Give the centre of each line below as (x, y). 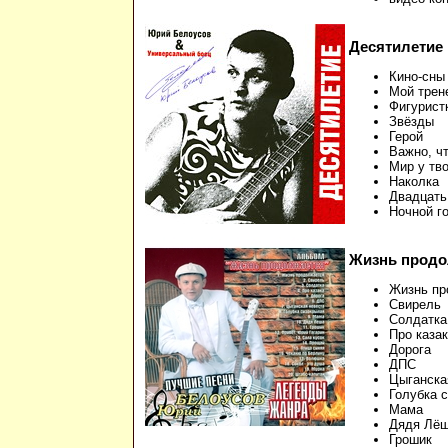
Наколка (414, 182)
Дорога (410, 350)
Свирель (415, 305)
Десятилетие (396, 46)
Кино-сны (417, 77)
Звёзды (411, 122)
